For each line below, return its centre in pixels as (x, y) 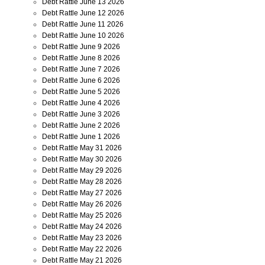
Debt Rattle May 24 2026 (82, 227)
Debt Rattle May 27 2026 (82, 193)
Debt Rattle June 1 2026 (81, 137)
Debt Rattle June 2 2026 (81, 125)
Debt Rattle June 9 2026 (81, 47)
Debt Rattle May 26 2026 (82, 204)
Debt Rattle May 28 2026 (82, 182)
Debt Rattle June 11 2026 (83, 24)
